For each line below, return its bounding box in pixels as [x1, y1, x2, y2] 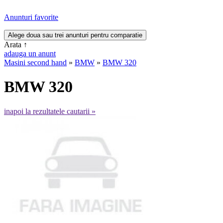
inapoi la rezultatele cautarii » [4, 107, 96, 115]
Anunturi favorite [4, 13, 58, 21]
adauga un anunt [4, 49, 56, 58]
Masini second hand [4, 58, 67, 67]
